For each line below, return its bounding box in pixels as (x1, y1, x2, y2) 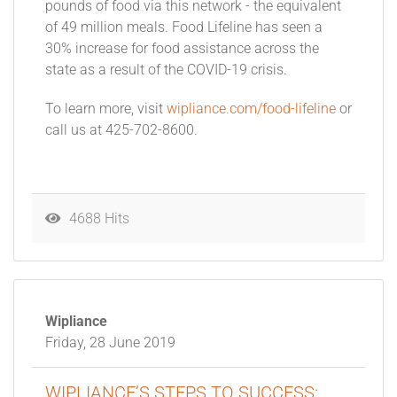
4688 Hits (62, 211, 129, 228)
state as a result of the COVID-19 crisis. (45, 62, 287, 79)
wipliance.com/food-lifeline (167, 101, 336, 118)
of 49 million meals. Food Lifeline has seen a (45, 19, 323, 36)
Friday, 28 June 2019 (45, 335, 175, 352)
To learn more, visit (45, 101, 167, 118)
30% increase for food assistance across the (45, 41, 319, 58)
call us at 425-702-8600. (45, 122, 198, 139)
